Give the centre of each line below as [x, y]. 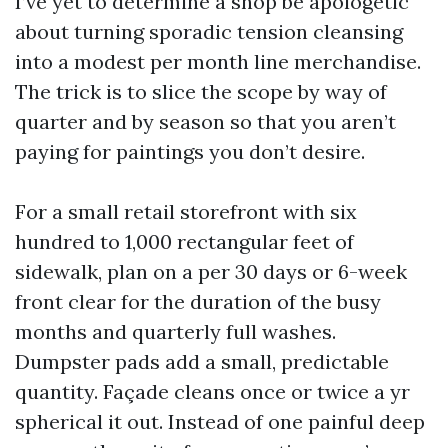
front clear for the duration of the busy [198, 301]
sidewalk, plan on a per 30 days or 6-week [211, 271]
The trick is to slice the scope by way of [201, 91]
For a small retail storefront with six [186, 211]
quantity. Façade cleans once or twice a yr [212, 391]
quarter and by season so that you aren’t [205, 121]
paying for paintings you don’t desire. [190, 151]
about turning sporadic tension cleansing [209, 31]
